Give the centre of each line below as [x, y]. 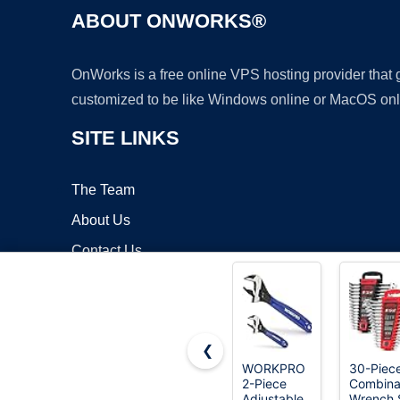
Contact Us [107, 251]
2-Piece [264, 383]
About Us [101, 221]
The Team [103, 190]
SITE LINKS [125, 138]
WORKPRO [274, 368]
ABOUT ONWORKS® [169, 21]
